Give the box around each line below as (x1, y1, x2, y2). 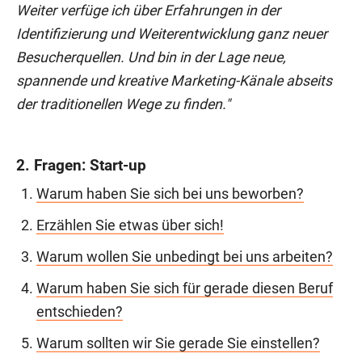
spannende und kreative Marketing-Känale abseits (16, 72, 332, 89)
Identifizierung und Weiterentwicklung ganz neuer (16, 25, 327, 42)
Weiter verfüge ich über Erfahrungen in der (16, 2, 280, 19)
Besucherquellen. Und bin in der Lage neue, (16, 48, 285, 65)
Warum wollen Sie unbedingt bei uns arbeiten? (36, 248, 333, 265)
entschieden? (36, 303, 123, 320)
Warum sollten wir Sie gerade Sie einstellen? (36, 335, 320, 351)
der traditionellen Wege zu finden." (16, 95, 230, 112)
